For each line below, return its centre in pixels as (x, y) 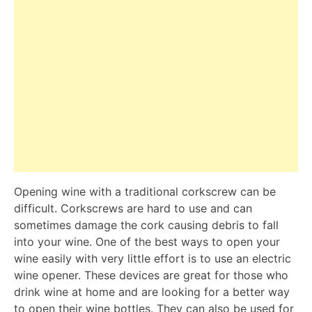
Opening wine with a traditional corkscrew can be (145, 191)
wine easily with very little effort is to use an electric (153, 258)
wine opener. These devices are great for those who (151, 275)
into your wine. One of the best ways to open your (147, 241)
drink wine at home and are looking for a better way (152, 291)
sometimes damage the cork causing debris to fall (146, 225)
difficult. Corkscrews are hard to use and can (133, 208)
